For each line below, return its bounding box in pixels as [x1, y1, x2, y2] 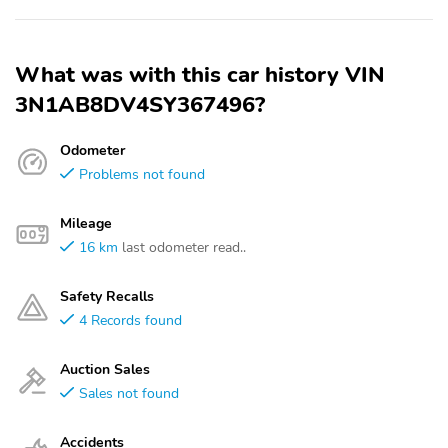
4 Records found [79, 310, 182, 330]
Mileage [60, 213, 112, 233]
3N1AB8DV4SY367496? [15, 90, 265, 120]
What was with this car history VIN [15, 60, 385, 90]
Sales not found [79, 383, 179, 403]
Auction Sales [60, 359, 150, 379]
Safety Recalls [60, 286, 154, 306]
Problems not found [79, 164, 205, 184]
